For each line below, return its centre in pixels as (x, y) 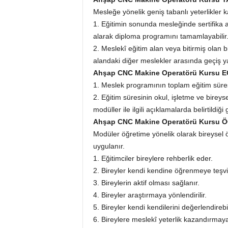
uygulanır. (109, 146)
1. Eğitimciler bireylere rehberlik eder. (153, 158)
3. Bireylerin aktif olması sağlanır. (146, 183)
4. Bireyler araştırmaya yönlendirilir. (150, 195)
